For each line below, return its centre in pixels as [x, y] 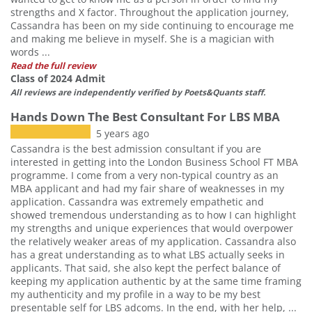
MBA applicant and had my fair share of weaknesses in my [147, 188]
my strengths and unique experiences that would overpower [152, 228]
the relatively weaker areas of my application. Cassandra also [153, 241]
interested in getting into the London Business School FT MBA [154, 162]
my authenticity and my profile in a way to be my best [135, 294]
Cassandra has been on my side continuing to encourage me [152, 25]
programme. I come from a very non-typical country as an [145, 175]
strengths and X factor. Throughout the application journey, [150, 12]
